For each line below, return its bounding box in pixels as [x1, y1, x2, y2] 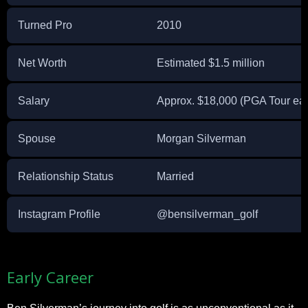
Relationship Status [18, 170, 113, 182]
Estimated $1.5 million [157, 56, 265, 69]
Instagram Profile [18, 208, 100, 220]
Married [157, 170, 194, 182]
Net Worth [18, 56, 67, 69]
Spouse [18, 132, 56, 144]
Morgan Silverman [157, 132, 246, 144]
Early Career [7, 266, 93, 287]
